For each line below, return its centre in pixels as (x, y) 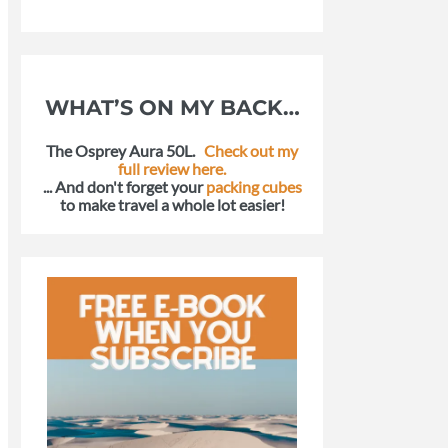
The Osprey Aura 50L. (120, 150)
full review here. (172, 168)
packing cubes (253, 186)
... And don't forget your (124, 186)
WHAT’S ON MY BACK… (172, 107)
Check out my (251, 150)
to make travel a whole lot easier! (172, 204)
